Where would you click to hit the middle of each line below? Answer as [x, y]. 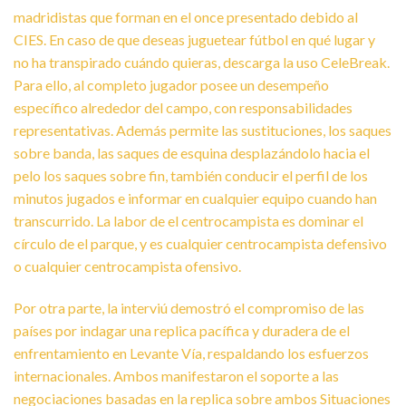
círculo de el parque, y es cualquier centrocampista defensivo [200, 243]
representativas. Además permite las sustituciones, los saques [203, 130]
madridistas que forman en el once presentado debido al [186, 16]
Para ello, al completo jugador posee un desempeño [171, 84]
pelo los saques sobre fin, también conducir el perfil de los [191, 175]
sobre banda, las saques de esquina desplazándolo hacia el [192, 152]
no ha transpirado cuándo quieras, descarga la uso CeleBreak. [202, 62]
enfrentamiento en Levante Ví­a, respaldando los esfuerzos [191, 353]
